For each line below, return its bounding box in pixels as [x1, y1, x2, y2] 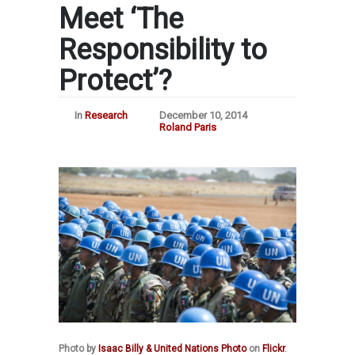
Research [85, 109, 128, 121]
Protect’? [59, 64, 172, 97]
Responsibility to [59, 33, 267, 67]
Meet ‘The [59, 2, 183, 36]
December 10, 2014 [159, 109, 247, 121]
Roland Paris [159, 121, 216, 133]
